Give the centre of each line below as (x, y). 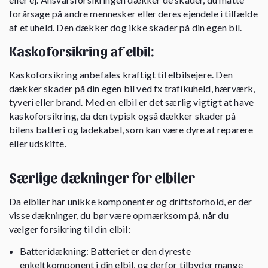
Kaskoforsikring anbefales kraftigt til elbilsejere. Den (121, 74)
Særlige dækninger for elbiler (102, 177)
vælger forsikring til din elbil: (70, 229)
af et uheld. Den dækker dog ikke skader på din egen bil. (126, 27)
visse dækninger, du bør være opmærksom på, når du (119, 215)
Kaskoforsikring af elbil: (81, 50)
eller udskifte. (38, 143)
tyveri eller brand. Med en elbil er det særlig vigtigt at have (132, 102)
